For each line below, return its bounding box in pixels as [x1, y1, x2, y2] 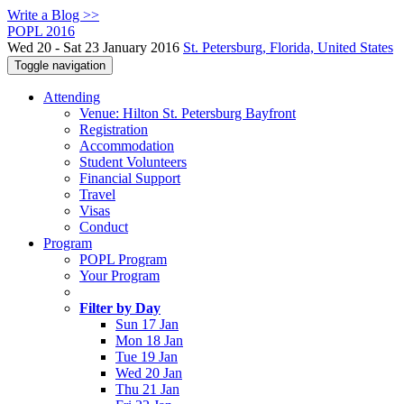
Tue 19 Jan [115, 349, 178, 364]
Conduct [79, 219, 128, 234]
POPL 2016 [7, 23, 75, 39]
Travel [79, 187, 115, 202]
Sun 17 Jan [115, 317, 179, 332]
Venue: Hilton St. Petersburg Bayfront [79, 106, 296, 121]
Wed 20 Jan [115, 365, 182, 381]
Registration [79, 122, 148, 137]
